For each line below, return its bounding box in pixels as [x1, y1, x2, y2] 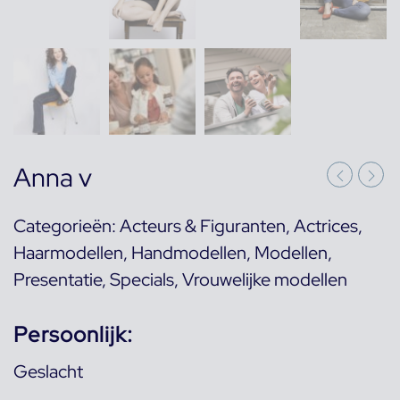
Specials [110, 267, 174, 291]
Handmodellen [131, 240, 246, 264]
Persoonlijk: [13, 320, 133, 348]
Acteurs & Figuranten [120, 213, 286, 237]
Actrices [294, 213, 358, 237]
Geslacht [13, 359, 83, 383]
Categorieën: [13, 213, 120, 237]
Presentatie [13, 267, 102, 291]
